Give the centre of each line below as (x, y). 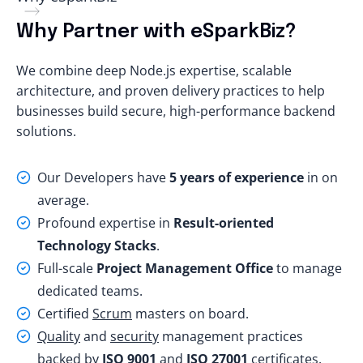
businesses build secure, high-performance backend (176, 111)
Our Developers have (103, 178)
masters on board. (190, 314)
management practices (231, 337)
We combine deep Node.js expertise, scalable (154, 71)
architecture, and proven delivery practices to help (171, 91)
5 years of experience (237, 178)
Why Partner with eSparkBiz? (156, 32)
